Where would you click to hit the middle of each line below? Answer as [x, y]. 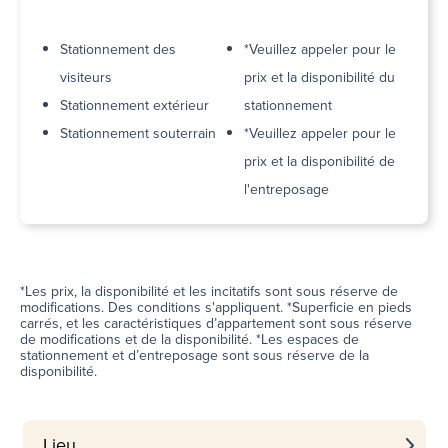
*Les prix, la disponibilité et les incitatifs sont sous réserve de [209, 292]
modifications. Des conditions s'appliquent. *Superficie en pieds [216, 308]
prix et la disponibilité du [319, 78]
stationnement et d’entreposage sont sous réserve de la [194, 356]
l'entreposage [286, 190]
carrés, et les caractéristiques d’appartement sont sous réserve [216, 324]
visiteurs [86, 78]
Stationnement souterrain [138, 134]
